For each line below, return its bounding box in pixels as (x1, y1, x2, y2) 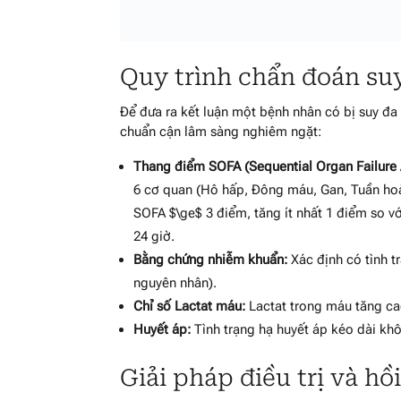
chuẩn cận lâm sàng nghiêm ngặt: (120, 124, 322, 141)
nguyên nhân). (133, 275, 218, 292)
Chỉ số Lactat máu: (133, 298, 246, 315)
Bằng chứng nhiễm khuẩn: (133, 252, 288, 269)
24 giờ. (133, 228, 175, 245)
